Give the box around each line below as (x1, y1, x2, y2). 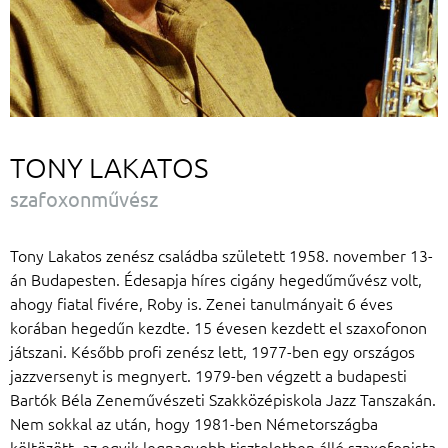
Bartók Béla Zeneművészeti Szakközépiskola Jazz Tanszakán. (10, 388, 436, 411)
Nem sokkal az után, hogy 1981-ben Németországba (10, 412, 378, 435)
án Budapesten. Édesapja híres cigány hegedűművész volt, (10, 268, 422, 291)
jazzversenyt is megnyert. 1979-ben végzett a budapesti (10, 364, 407, 387)
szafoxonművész (10, 186, 158, 212)
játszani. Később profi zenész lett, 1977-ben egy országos (10, 340, 415, 363)
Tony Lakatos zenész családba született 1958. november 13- (10, 244, 433, 267)
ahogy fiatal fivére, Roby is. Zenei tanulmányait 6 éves (10, 292, 393, 315)
